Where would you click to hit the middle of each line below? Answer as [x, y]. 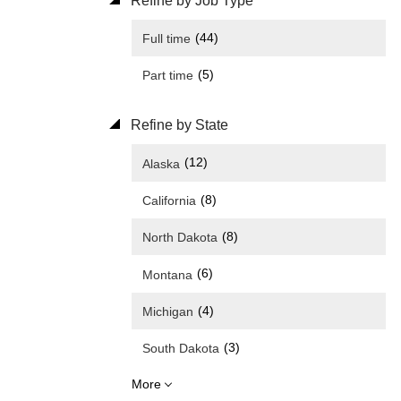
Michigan [168, 311]
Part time [168, 76]
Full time [166, 39]
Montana [167, 274]
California [169, 200]
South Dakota [181, 349]
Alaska [161, 163]
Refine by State [178, 125]
